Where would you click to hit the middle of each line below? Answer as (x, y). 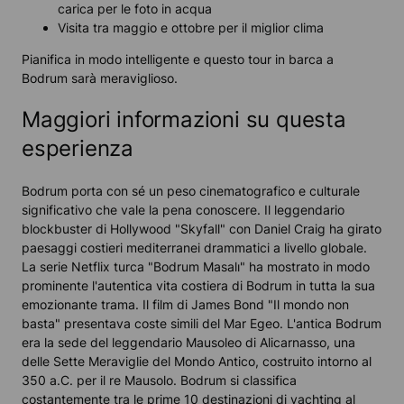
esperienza (78, 148)
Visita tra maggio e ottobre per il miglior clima (191, 27)
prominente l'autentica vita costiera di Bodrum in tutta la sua (198, 285)
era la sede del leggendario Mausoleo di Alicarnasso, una (188, 342)
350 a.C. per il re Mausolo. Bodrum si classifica (159, 380)
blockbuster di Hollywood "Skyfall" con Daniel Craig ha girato (202, 228)
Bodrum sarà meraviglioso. (100, 78)
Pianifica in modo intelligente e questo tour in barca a (178, 59)
